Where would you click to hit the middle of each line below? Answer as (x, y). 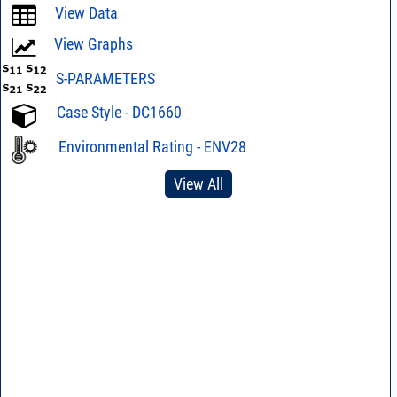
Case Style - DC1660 (119, 113)
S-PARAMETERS (105, 78)
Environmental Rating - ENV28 (152, 146)
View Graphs (93, 44)
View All (198, 183)
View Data (86, 13)
